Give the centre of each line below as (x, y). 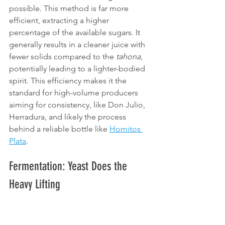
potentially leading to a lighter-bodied (78, 68)
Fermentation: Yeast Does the (70, 166)
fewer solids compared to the (63, 56)
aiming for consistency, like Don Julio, (78, 104)
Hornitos (126, 129)
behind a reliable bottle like (59, 129)
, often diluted (120, 209)
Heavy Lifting (35, 184)
